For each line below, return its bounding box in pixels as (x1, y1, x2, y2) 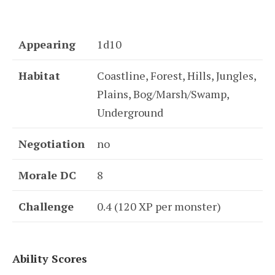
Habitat (18, 68, 60, 83)
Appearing (18, 36, 76, 52)
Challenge (18, 198, 74, 214)
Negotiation (18, 136, 85, 151)
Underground (97, 104, 163, 120)
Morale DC (18, 167, 76, 182)
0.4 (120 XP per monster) (97, 198, 221, 214)
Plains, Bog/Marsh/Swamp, (97, 86, 230, 101)
